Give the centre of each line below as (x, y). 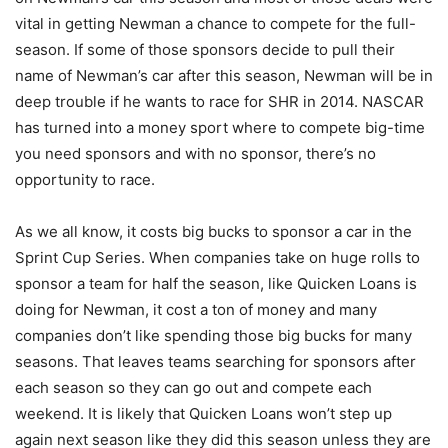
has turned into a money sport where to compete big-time (220, 128)
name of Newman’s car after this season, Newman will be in (224, 76)
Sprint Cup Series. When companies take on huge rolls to (217, 258)
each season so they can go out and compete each (193, 388)
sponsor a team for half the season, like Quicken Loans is (216, 284)
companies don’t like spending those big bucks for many (213, 336)
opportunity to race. (85, 180)
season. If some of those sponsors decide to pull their (205, 50)
